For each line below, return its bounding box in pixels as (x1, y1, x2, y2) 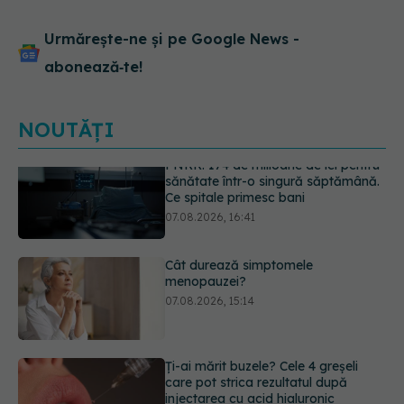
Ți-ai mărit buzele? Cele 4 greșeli (165, 285, 359, 302)
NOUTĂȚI (18, 117, 115, 142)
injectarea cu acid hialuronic (165, 317, 335, 335)
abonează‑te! (44, 58, 142, 76)
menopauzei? (165, 201, 247, 217)
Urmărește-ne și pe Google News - (44, 30, 299, 48)
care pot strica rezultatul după (165, 301, 348, 318)
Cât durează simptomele (165, 185, 314, 201)
